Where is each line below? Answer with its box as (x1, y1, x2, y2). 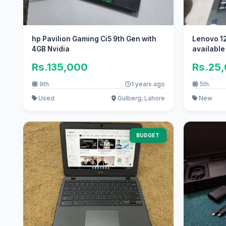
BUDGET (136, 132, 160, 139)
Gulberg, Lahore (116, 94, 165, 102)
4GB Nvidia (31, 45, 70, 53)
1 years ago (131, 80, 165, 88)
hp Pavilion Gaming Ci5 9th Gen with (31, 35, 156, 43)
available (192, 45, 225, 53)
